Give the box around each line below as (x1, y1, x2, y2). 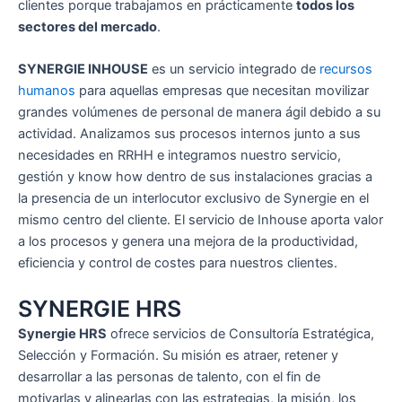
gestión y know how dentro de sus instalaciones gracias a (18, 169, 372, 186)
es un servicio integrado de (148, 61, 319, 78)
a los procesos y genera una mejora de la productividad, (18, 233, 358, 250)
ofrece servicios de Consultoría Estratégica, (107, 326, 374, 343)
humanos (18, 83, 75, 100)
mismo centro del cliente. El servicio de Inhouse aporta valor (18, 212, 383, 229)
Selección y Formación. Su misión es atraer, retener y (18, 347, 338, 364)
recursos (319, 61, 372, 78)
